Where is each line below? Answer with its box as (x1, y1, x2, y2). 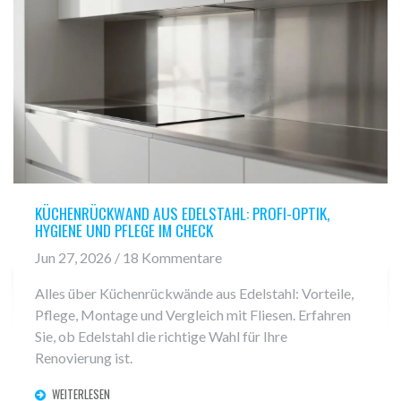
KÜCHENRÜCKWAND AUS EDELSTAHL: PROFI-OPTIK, (35, 200, 329, 225)
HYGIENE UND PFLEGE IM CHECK (35, 218, 213, 242)
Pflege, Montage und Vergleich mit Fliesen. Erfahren (35, 306, 351, 324)
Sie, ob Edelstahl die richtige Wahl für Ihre (35, 328, 287, 346)
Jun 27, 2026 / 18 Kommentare (35, 249, 222, 267)
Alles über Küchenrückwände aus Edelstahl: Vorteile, (35, 285, 354, 303)
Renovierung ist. (35, 349, 132, 367)
